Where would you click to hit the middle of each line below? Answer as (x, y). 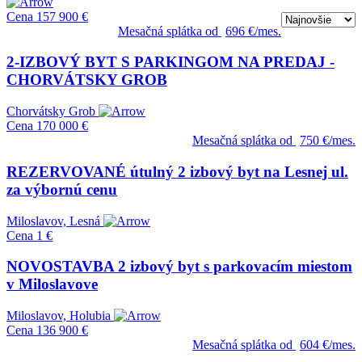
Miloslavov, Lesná (53, 221)
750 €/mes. (328, 141)
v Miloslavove (52, 284)
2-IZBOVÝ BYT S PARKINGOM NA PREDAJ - (170, 62)
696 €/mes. (253, 31)
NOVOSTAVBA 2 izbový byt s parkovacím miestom (179, 267)
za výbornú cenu (62, 189)
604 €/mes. (328, 345)
